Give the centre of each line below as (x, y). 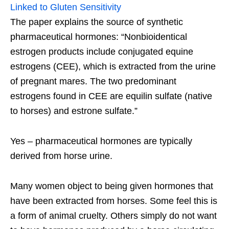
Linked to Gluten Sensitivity (66, 7)
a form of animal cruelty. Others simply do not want (113, 215)
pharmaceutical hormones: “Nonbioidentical (99, 37)
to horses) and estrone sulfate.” (74, 111)
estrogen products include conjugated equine (102, 51)
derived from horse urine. (61, 156)
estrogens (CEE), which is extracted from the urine (113, 66)
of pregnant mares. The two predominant (93, 81)
